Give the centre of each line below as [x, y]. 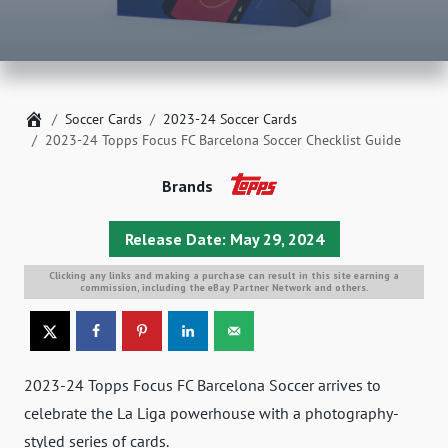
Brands [187, 186]
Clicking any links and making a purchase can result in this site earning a [224, 275]
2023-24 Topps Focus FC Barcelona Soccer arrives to [202, 385]
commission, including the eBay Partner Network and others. [224, 287]
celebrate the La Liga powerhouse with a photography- [211, 413]
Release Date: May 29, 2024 [224, 238]
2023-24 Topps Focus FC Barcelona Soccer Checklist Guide [223, 140]
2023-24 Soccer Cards [230, 119]
